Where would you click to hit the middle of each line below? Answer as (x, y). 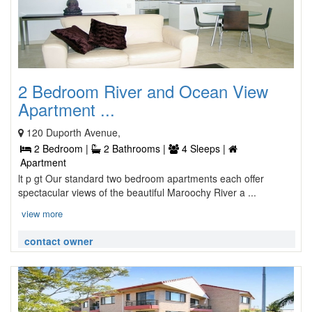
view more (42, 213)
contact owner (58, 241)
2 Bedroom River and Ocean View (143, 91)
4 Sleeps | (204, 148)
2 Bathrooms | (135, 148)
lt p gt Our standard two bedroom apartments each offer (141, 178)
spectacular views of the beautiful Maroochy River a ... (137, 192)
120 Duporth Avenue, (73, 132)
